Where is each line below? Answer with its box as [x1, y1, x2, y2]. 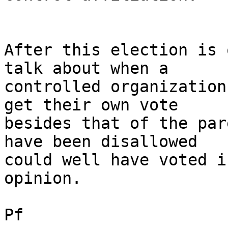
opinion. [4, 169, 91, 188]
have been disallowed [4, 132, 197, 151]
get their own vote [4, 96, 178, 115]
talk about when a [4, 59, 168, 78]
